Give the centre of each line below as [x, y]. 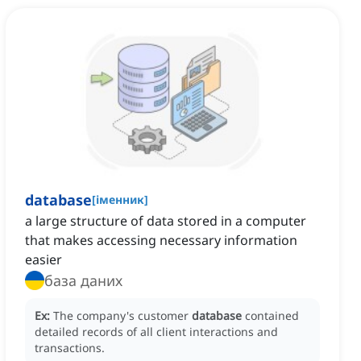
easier [44, 260]
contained [272, 316]
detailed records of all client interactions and [156, 332]
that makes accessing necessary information [161, 241]
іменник [120, 200]
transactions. [70, 348]
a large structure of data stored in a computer [166, 221]
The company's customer [122, 316]
